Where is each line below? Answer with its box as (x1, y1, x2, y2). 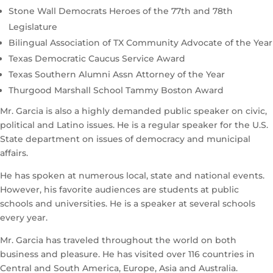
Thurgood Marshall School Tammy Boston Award (9, 85, 224, 96)
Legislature (9, 21, 57, 33)
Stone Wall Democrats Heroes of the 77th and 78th (9, 5, 233, 17)
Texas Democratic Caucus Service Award (9, 53, 185, 65)
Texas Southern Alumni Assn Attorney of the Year (9, 69, 225, 80)
